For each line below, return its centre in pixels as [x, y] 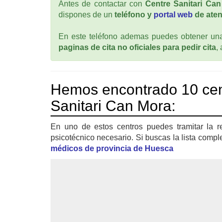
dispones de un [86, 15]
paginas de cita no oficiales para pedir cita [137, 48]
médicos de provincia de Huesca [112, 149]
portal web [173, 15]
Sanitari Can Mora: [113, 106]
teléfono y [134, 15]
